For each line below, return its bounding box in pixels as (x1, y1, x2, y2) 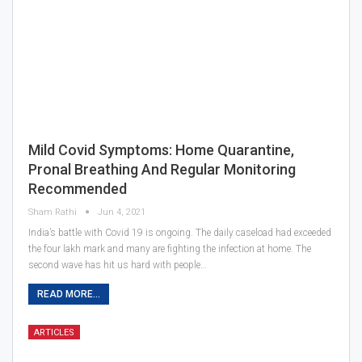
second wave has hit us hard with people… (28, 259, 207, 271)
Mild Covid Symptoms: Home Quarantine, (28, 141, 294, 159)
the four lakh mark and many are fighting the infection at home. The (28, 243, 311, 255)
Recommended (28, 180, 127, 198)
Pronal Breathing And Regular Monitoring (28, 161, 296, 179)
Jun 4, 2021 (98, 207, 145, 218)
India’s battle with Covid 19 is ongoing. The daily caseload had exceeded (28, 227, 331, 239)
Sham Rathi (28, 207, 79, 218)
